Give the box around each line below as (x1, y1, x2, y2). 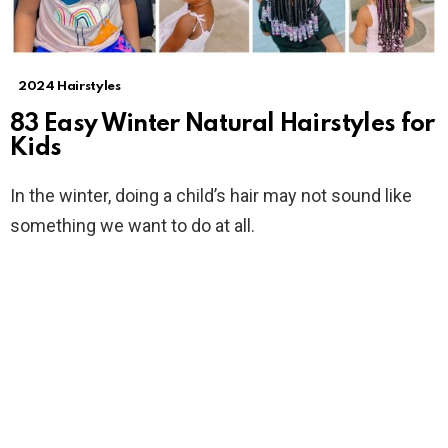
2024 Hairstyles (18, 80, 121, 94)
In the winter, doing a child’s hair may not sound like (10, 185, 412, 207)
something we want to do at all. (10, 215, 255, 237)
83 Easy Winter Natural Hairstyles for (10, 112, 435, 138)
